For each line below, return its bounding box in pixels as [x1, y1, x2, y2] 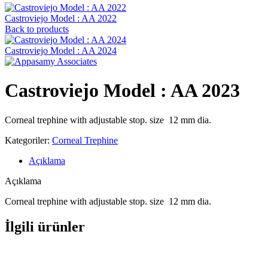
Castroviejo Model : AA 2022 [5, 13, 117, 23]
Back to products [5, 24, 69, 34]
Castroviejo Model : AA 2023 [5, 80, 240, 102]
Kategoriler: [5, 135, 50, 145]
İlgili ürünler [5, 218, 85, 234]
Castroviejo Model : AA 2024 [5, 45, 117, 56]
